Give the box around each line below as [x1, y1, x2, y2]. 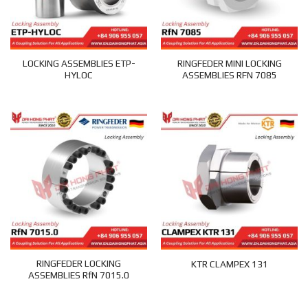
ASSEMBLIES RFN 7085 [181, 69, 277, 81]
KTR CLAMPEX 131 [190, 258, 268, 269]
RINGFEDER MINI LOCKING [177, 58, 282, 69]
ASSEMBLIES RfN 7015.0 [28, 269, 129, 280]
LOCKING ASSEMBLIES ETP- [22, 58, 135, 69]
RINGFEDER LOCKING [36, 258, 121, 269]
